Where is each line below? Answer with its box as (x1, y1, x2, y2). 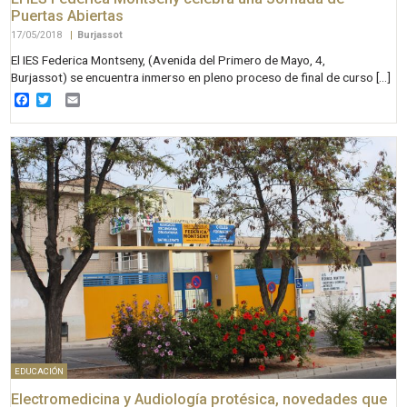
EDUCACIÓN (15, 365, 64, 376)
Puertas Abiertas (11, 7, 124, 25)
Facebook (29, 91, 93, 109)
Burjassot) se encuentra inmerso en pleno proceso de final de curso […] (11, 69, 392, 84)
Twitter (51, 91, 96, 109)
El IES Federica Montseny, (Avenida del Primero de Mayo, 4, (11, 52, 326, 67)
